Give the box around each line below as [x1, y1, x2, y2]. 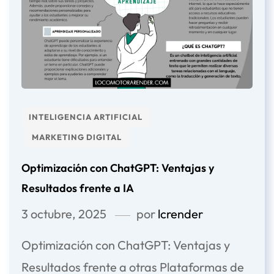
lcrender [158, 206, 203, 222]
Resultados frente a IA [21, 181, 134, 196]
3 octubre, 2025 [21, 206, 106, 222]
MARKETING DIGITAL [32, 132, 122, 143]
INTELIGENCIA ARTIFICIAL [29, 112, 143, 122]
